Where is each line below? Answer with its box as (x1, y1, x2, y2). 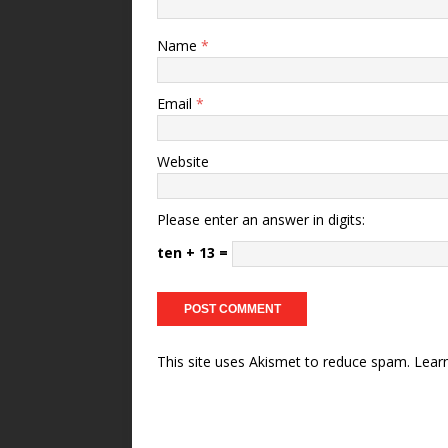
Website (157, 151, 209, 171)
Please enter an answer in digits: (157, 209, 365, 229)
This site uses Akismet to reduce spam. (157, 351, 414, 371)
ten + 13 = (157, 242, 232, 262)
